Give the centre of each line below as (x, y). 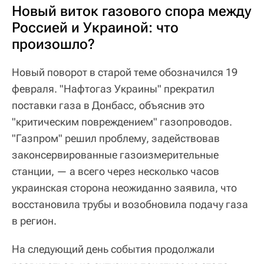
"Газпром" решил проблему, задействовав (116, 138)
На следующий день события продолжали (113, 249)
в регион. (34, 221)
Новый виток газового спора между (131, 11)
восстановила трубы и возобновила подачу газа (130, 204)
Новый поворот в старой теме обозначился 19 (125, 72)
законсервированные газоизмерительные (115, 155)
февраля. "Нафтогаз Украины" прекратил (113, 89)
